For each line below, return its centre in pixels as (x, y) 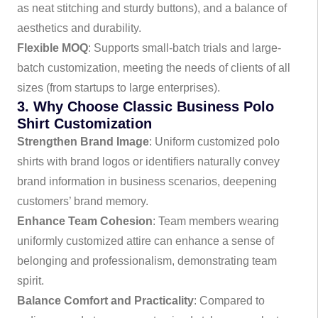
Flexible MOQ (53, 48)
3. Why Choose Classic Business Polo (146, 106)
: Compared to (229, 301)
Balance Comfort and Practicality (105, 301)
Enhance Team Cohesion (85, 221)
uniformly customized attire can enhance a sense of (146, 241)
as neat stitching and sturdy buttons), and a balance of (152, 8)
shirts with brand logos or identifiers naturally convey (148, 161)
